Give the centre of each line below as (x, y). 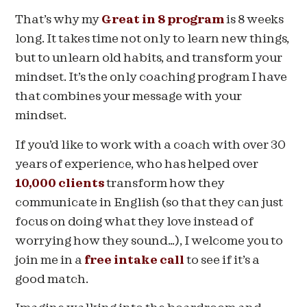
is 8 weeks (254, 20)
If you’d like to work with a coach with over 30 (151, 145)
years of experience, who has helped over (137, 164)
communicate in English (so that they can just (149, 202)
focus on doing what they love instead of (135, 221)
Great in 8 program (163, 20)
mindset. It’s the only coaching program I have (151, 77)
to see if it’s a (222, 260)
